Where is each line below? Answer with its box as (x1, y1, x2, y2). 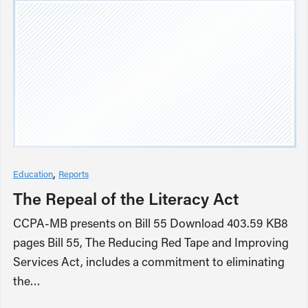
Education (13, 167, 53, 179)
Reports (58, 167, 89, 179)
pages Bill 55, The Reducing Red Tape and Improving (13, 234, 289, 250)
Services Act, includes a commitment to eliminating (13, 253, 285, 269)
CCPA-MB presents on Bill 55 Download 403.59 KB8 (13, 214, 288, 231)
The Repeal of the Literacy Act (13, 187, 239, 209)
